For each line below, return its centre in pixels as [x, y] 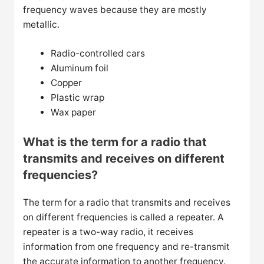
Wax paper [73, 113]
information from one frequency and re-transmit [127, 246]
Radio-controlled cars [98, 54]
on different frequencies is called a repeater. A [123, 217]
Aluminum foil [79, 68]
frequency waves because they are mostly [115, 9]
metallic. [42, 24]
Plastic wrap [77, 98]
